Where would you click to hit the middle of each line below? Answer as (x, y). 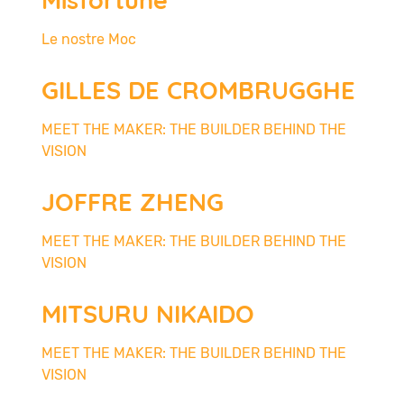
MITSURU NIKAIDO (148, 313)
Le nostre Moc (89, 39)
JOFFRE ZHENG (133, 202)
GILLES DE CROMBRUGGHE (198, 90)
